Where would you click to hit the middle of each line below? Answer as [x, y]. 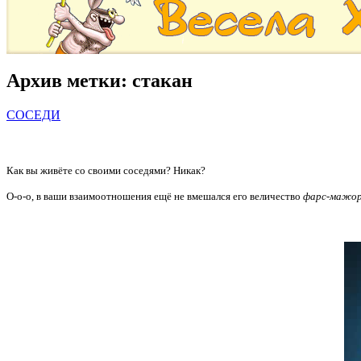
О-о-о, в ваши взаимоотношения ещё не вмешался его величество [155, 197]
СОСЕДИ [33, 114]
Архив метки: [69, 80]
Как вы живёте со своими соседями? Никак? [106, 171]
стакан [162, 80]
